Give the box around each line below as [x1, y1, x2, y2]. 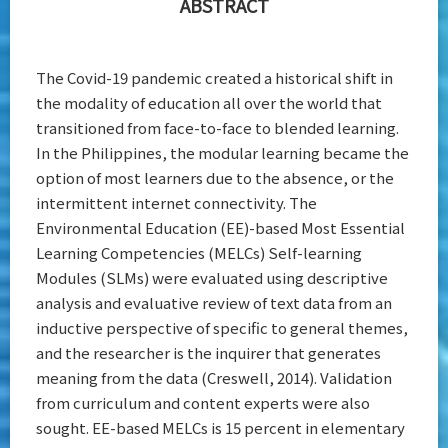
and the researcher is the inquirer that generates [36, 342, 381, 364]
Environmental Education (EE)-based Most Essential [36, 217, 405, 239]
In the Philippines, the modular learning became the [36, 142, 409, 164]
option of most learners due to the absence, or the [36, 167, 394, 189]
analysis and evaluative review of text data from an [36, 292, 392, 314]
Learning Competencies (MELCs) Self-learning [36, 242, 362, 264]
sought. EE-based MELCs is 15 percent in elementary [36, 417, 405, 439]
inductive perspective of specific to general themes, [36, 317, 408, 339]
